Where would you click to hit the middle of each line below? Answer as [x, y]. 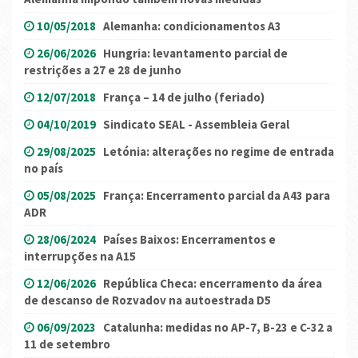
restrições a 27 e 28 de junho [103, 70]
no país [44, 169]
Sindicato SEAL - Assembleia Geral [196, 125]
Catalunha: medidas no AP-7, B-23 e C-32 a [218, 328]
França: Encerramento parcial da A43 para [217, 196]
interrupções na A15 [80, 257]
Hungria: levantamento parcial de [195, 54]
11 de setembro [67, 344]
